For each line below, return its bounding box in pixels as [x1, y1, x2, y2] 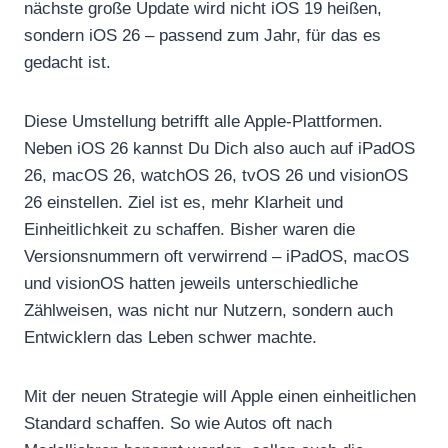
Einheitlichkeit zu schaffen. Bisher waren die [24, 219, 355, 239]
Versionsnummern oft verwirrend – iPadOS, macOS [24, 246, 409, 266]
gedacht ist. [24, 52, 111, 72]
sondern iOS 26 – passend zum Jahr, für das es [24, 25, 381, 45]
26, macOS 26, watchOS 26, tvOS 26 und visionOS [24, 165, 408, 185]
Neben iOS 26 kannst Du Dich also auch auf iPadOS [24, 138, 415, 158]
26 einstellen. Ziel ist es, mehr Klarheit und [24, 192, 343, 212]
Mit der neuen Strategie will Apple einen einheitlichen [24, 386, 416, 406]
